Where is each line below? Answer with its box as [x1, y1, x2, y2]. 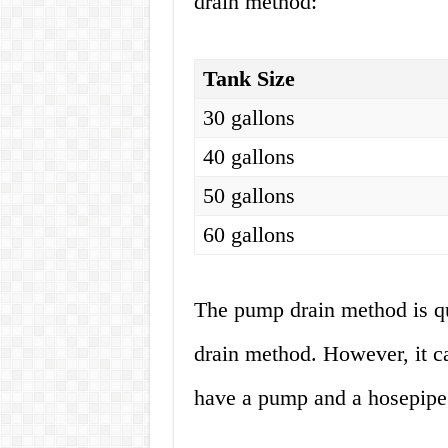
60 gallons [203, 222, 296, 248]
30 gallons [203, 105, 296, 131]
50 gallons [203, 183, 296, 209]
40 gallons [203, 144, 296, 170]
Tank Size [203, 66, 296, 92]
